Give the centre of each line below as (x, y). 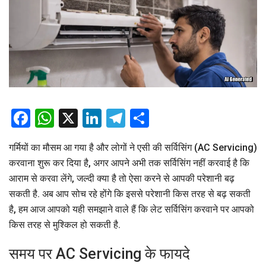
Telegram (165, 118)
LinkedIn (138, 118)
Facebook (71, 118)
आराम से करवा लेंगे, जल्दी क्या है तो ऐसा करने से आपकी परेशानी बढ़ (122, 179)
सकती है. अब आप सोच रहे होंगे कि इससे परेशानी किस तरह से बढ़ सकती (130, 194)
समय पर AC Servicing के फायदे (99, 254)
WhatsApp (98, 118)
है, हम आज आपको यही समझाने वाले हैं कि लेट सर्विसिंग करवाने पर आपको (132, 210)
